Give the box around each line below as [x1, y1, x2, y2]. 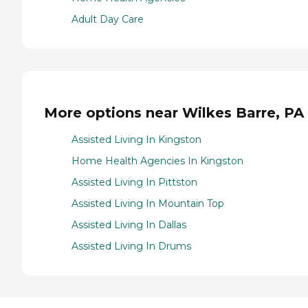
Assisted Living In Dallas [71, 218, 186, 231]
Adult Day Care [71, 13, 144, 26]
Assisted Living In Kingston [71, 133, 201, 146]
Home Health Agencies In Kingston [71, 154, 243, 167]
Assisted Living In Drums [71, 239, 191, 252]
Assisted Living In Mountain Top [71, 197, 224, 210]
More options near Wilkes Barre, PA [44, 104, 304, 121]
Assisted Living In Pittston [71, 175, 197, 188]
